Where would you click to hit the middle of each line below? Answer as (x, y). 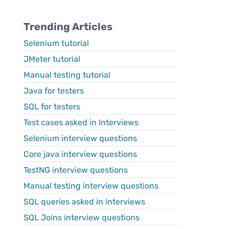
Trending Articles (68, 27)
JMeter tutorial (52, 59)
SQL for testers (52, 107)
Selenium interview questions (80, 138)
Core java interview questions (80, 154)
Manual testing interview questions (91, 186)
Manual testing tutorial (67, 75)
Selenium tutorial (56, 43)
